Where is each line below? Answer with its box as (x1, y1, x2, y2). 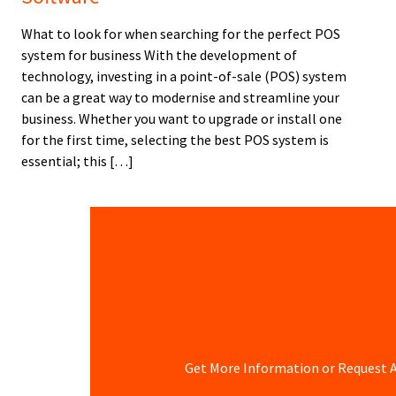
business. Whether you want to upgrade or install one (21, 110, 342, 128)
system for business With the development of (21, 46, 297, 65)
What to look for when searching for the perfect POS (21, 25, 340, 43)
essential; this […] (21, 152, 133, 171)
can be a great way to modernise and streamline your (21, 88, 339, 107)
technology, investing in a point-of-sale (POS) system (21, 67, 346, 86)
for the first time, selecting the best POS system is (21, 131, 329, 149)
